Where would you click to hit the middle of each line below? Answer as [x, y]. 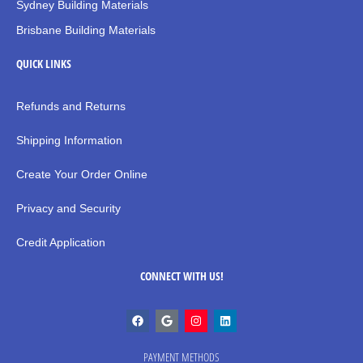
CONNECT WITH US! [181, 276]
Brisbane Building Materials [86, 30]
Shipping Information [69, 141]
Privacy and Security [68, 209]
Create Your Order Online [82, 175]
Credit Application [61, 243]
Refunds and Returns [71, 107]
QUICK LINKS [44, 64]
